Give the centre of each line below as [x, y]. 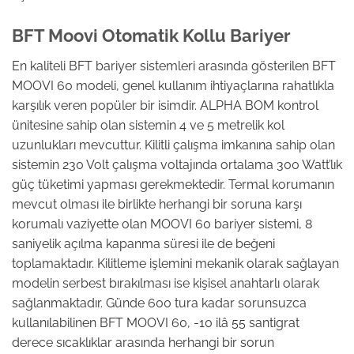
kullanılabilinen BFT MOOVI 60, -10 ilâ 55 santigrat [156, 323]
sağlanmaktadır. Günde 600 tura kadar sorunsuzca [159, 303]
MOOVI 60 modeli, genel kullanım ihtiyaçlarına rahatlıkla [173, 86]
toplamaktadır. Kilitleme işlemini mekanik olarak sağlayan [175, 264]
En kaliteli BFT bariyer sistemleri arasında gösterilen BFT [174, 66]
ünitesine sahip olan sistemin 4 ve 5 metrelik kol [148, 126]
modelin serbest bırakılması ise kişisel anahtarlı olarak [166, 284]
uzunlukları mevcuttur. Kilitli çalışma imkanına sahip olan [173, 145]
